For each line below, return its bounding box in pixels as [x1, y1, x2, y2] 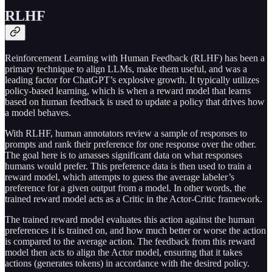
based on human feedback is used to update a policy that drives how [5, 96, 265, 107]
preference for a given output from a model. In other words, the [5, 182, 246, 193]
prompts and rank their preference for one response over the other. [5, 138, 256, 149]
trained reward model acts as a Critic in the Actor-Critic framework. [5, 193, 262, 204]
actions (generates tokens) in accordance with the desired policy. [5, 257, 250, 268]
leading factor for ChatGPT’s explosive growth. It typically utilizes [5, 74, 259, 85]
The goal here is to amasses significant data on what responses [5, 149, 242, 160]
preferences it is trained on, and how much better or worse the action [5, 225, 266, 236]
